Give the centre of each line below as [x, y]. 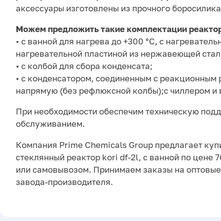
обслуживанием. [50, 124]
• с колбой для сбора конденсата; [84, 66]
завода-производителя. [64, 182]
